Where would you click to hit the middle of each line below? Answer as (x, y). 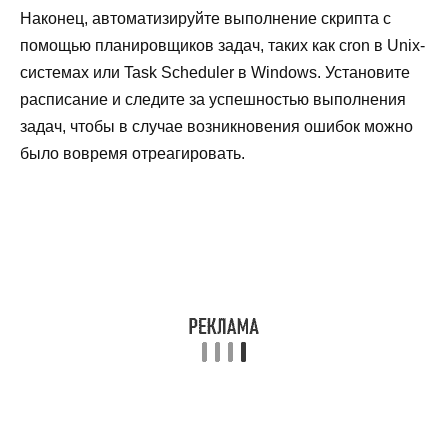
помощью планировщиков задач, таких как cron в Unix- (222, 45)
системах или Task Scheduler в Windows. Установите (215, 72)
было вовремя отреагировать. (132, 153)
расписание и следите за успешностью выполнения (213, 99)
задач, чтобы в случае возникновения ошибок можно (216, 126)
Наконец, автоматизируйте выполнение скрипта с (205, 18)
